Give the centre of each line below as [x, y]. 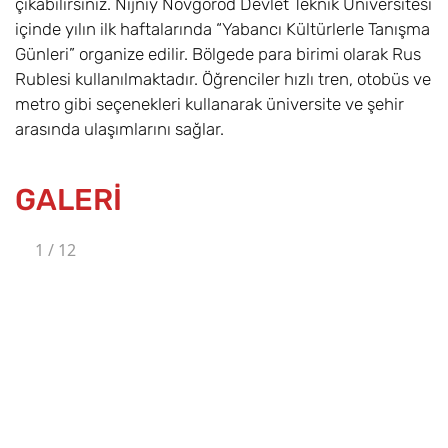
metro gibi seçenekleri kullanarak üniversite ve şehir [209, 104]
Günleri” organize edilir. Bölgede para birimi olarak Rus [218, 54]
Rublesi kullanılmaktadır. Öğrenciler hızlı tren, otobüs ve [223, 79]
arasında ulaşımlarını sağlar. [119, 129]
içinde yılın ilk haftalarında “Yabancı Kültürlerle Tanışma [222, 29]
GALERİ [68, 200]
